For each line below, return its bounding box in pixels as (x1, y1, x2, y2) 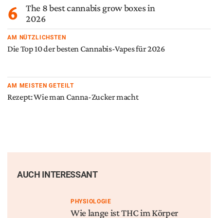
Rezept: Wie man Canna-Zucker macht (7, 92, 139, 102)
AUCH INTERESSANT (17, 169, 98, 180)
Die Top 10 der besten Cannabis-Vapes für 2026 (7, 44, 165, 54)
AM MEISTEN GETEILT (7, 82, 74, 89)
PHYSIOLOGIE (71, 198, 111, 205)
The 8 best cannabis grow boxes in (26, 2, 155, 13)
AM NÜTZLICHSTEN (7, 34, 66, 41)
